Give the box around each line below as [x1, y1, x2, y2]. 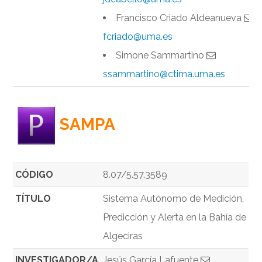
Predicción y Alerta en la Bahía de [103, 212, 247, 223]
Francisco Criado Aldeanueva [116, 12, 244, 24]
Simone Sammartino [116, 50, 207, 61]
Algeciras [103, 230, 143, 242]
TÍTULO [15, 193, 51, 205]
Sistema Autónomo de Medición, [103, 193, 244, 205]
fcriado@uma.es [103, 31, 173, 43]
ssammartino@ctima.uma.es [103, 68, 226, 80]
